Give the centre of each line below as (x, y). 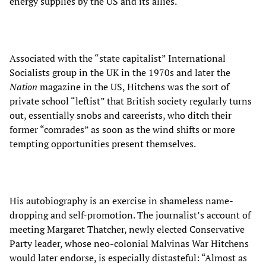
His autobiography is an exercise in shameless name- (121, 200)
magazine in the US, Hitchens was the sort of (133, 86)
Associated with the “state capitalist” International (118, 58)
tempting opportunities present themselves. (103, 143)
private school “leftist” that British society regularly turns (131, 101)
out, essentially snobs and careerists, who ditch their (121, 115)
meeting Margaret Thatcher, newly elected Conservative (127, 229)
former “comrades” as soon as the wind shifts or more (122, 129)
